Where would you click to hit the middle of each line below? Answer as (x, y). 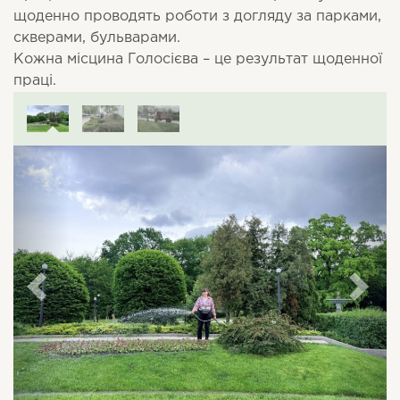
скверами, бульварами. (97, 38)
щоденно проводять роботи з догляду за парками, (197, 17)
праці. (35, 81)
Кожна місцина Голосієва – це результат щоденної (198, 59)
